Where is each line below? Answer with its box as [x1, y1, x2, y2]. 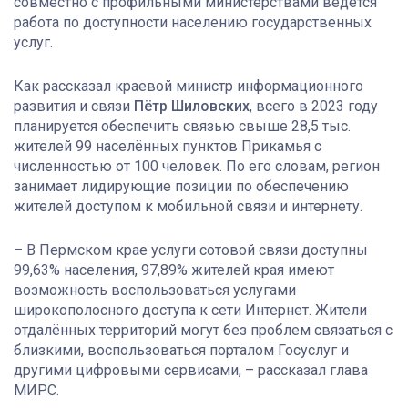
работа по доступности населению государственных [14, 13, 372, 31]
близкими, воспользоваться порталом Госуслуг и [14, 341, 349, 359]
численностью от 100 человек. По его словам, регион [14, 157, 380, 175]
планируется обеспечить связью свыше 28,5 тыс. [14, 117, 351, 135]
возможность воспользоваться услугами [14, 280, 296, 299]
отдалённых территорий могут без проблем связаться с [14, 321, 393, 339]
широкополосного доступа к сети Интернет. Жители [14, 301, 367, 319]
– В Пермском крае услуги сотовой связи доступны [14, 240, 368, 259]
